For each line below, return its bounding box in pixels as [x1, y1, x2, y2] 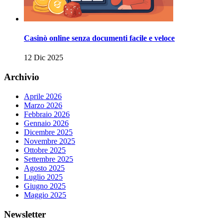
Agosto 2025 [24, 163, 65, 172]
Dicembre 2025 [24, 127, 73, 136]
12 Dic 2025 [24, 53, 63, 62]
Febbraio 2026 [24, 110, 70, 118]
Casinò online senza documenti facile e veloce [24, 34, 175, 43]
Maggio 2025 [24, 190, 66, 199]
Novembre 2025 [24, 136, 75, 145]
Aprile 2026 [24, 92, 62, 101]
